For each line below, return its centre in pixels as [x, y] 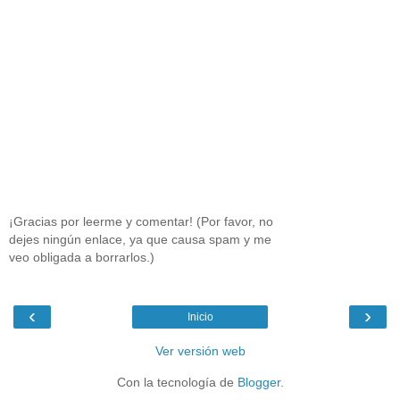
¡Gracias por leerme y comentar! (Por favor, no [141, 221]
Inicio [200, 317]
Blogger [258, 383]
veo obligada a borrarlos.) [82, 257]
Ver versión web [200, 351]
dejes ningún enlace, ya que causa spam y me [140, 239]
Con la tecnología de [177, 383]
